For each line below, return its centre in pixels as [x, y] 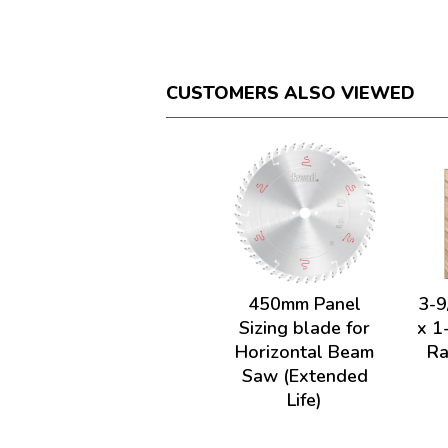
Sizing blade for [305, 328]
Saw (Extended [304, 376]
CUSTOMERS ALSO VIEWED [291, 93]
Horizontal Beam [305, 352]
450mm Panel [305, 304]
